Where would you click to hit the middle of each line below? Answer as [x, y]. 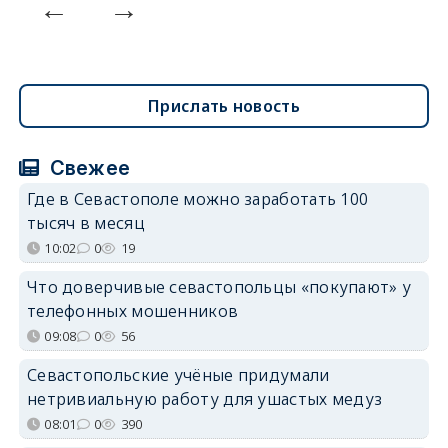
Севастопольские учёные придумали [178, 374]
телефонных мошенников [132, 310]
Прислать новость [224, 105]
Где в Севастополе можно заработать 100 [197, 198]
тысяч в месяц [85, 222]
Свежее [87, 167]
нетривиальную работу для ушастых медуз [204, 398]
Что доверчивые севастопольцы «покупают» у [219, 286]
